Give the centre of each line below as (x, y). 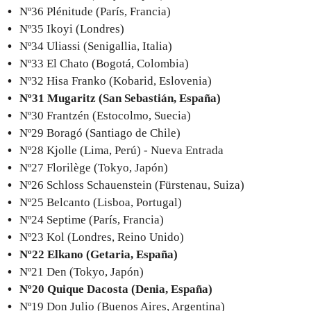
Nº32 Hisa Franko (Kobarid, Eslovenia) (116, 81)
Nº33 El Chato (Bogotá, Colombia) (104, 63)
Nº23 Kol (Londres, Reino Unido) (102, 237)
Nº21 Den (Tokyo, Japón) (82, 271)
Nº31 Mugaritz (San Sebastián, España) (120, 98)
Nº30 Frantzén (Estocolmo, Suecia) (105, 115)
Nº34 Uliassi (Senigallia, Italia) (96, 46)
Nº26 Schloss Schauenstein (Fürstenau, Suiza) (132, 185)
